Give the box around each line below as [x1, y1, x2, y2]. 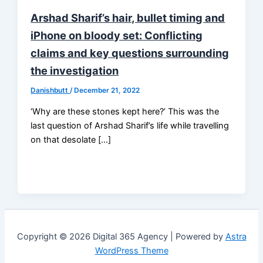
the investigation [31, 64, 119, 77]
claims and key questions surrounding [31, 46, 230, 60]
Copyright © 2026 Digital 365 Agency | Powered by [16, 231, 225, 242]
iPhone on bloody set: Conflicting [31, 29, 203, 42]
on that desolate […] [31, 134, 112, 145]
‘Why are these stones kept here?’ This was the [31, 106, 220, 117]
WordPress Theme [95, 245, 168, 257]
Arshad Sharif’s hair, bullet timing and [31, 11, 225, 25]
